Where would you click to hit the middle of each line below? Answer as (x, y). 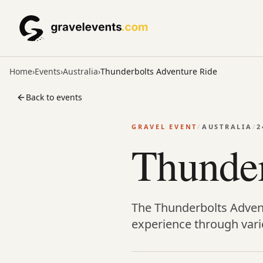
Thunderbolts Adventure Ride (159, 71)
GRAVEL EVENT (164, 127)
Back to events (54, 97)
